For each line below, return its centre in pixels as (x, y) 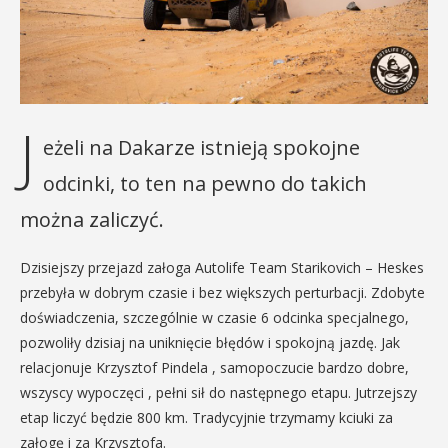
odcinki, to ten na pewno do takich (205, 183)
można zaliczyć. (92, 219)
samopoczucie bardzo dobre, (314, 367)
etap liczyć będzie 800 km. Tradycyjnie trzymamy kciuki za (206, 417)
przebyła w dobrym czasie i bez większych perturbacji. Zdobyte (222, 292)
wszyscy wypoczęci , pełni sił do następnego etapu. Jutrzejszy (218, 392)
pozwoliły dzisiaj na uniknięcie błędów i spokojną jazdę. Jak (210, 342)
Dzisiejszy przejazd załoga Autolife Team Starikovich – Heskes (222, 267)
